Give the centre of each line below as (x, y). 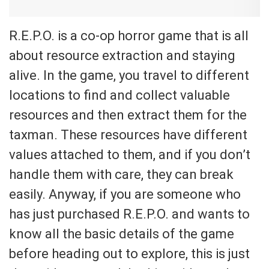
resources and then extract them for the (128, 115)
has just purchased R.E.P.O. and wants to (129, 214)
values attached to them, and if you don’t (130, 154)
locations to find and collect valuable (119, 95)
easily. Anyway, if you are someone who (125, 194)
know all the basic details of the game (122, 234)
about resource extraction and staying (122, 55)
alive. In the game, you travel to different (129, 75)
